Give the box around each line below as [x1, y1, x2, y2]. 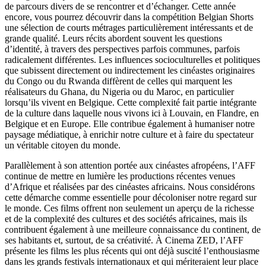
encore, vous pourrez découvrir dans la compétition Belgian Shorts [5, 12, 254, 23]
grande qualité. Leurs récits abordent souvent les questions [5, 33, 222, 44]
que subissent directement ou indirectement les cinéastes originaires [5, 65, 255, 76]
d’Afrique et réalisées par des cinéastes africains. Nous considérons [5, 182, 255, 192]
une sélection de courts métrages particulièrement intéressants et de [5, 23, 253, 33]
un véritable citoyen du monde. [5, 140, 121, 151]
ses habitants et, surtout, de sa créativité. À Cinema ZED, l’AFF [5, 235, 243, 246]
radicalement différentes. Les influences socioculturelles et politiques [5, 55, 260, 65]
